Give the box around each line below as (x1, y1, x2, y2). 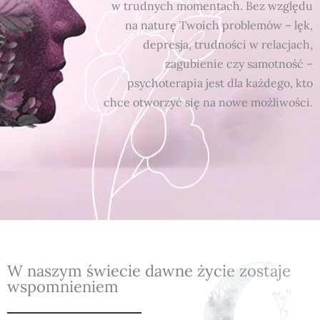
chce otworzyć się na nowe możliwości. (103, 95, 313, 109)
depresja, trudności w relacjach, (142, 37, 313, 51)
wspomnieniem (7, 276, 119, 296)
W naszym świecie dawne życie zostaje (7, 261, 291, 281)
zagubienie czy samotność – (164, 56, 313, 71)
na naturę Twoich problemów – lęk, (124, 18, 313, 32)
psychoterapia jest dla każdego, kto (126, 76, 313, 90)
